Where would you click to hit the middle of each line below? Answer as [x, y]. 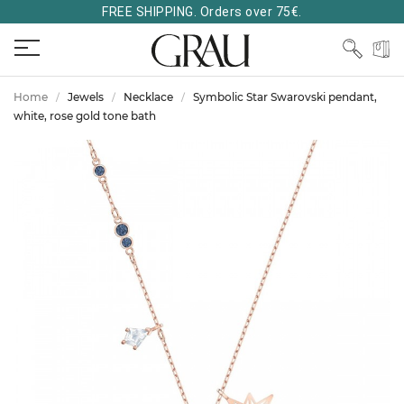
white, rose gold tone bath [85, 116]
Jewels [86, 97]
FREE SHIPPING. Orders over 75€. [202, 12]
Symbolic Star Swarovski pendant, [285, 97]
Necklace [148, 97]
